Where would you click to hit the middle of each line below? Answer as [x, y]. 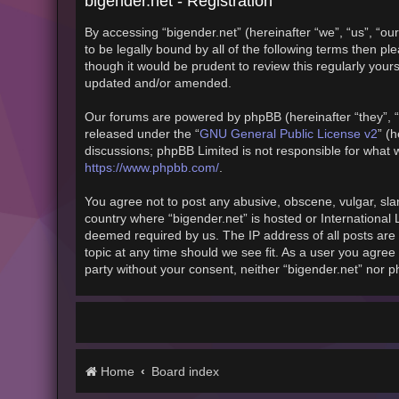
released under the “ [142, 134]
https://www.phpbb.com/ [151, 167]
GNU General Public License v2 [288, 133]
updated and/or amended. [158, 83]
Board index [185, 371]
